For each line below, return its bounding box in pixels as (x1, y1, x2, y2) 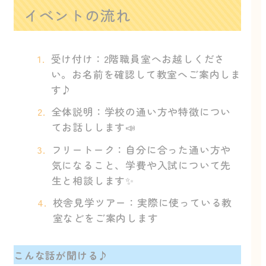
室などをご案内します (52, 210, 159, 225)
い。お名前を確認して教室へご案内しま (50, 66, 242, 82)
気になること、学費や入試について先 (51, 157, 232, 172)
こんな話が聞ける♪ (14, 248, 109, 263)
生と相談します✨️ (51, 172, 135, 188)
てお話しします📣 (51, 119, 137, 135)
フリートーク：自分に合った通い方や (51, 141, 232, 157)
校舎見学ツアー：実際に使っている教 (52, 194, 233, 210)
